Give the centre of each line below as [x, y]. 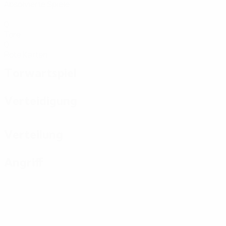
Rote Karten [26, 54]
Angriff [24, 163]
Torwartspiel [40, 73]
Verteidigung [41, 101]
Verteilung [34, 135]
